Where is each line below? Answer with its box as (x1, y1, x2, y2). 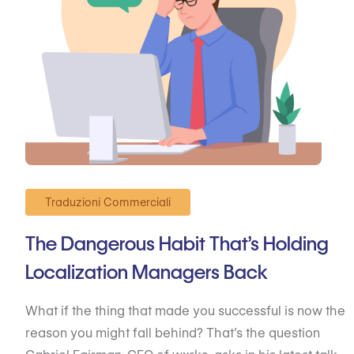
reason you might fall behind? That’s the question (25, 326, 320, 341)
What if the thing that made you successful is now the (25, 303, 345, 318)
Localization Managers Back (25, 261, 268, 284)
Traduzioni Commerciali (45, 196, 171, 209)
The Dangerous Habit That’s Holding (25, 232, 329, 255)
